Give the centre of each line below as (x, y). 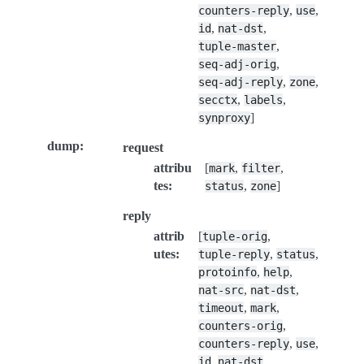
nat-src (221, 290)
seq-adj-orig (237, 64)
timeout (221, 308)
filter (261, 168)
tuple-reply (234, 254)
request (143, 147)
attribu (172, 167)
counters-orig (240, 325)
